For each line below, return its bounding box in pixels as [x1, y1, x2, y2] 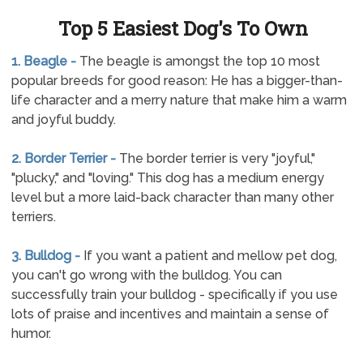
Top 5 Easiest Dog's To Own [58, 15, 309, 41]
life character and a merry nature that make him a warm [11, 92, 347, 108]
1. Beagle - [11, 53, 76, 69]
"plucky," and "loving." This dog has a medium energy [11, 170, 324, 186]
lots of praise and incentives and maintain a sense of [11, 306, 329, 322]
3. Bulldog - [11, 248, 80, 263]
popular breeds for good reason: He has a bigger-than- [11, 73, 343, 88]
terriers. [11, 209, 56, 224]
